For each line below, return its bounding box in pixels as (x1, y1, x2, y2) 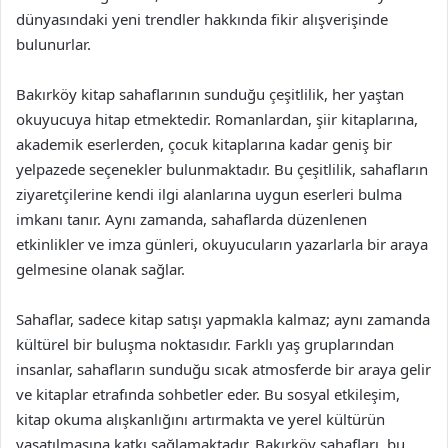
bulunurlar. (16, 34, 91, 54)
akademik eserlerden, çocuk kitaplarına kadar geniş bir (16, 134, 392, 154)
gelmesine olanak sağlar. (16, 259, 185, 279)
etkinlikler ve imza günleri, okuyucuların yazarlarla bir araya (16, 234, 428, 254)
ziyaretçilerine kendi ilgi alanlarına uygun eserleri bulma (16, 184, 402, 204)
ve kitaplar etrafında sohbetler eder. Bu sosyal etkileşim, (16, 384, 400, 404)
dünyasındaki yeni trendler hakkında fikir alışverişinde (16, 9, 388, 29)
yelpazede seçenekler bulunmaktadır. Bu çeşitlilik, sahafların (16, 159, 428, 179)
